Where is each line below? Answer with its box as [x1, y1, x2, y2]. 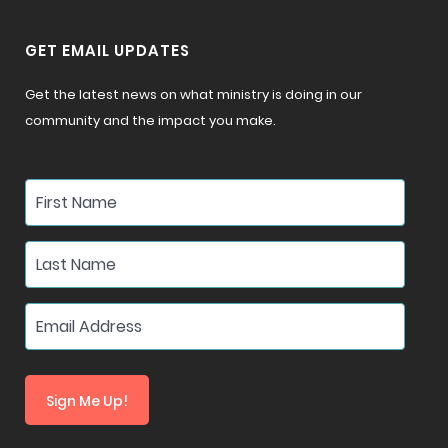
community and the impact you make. [25, 111, 276, 131]
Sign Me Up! [46, 391, 128, 412]
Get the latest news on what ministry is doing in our [25, 85, 362, 105]
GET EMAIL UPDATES [25, 40, 190, 62]
